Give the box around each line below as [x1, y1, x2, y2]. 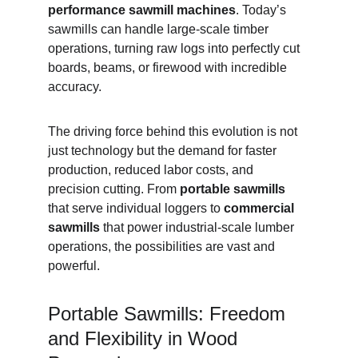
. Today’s [236, 3, 289, 17]
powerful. [48, 259, 100, 272]
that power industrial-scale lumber [100, 221, 297, 234]
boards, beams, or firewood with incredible [48, 61, 290, 74]
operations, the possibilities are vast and [48, 240, 278, 253]
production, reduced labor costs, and [48, 163, 257, 177]
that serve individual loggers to [48, 201, 224, 215]
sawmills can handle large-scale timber [48, 22, 272, 36]
